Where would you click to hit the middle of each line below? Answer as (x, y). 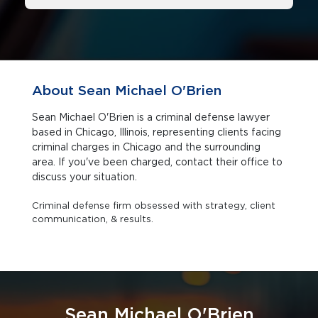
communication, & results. (93, 219)
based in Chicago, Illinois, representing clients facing (92, 132)
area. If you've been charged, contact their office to (157, 162)
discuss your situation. (84, 177)
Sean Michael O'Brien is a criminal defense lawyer (151, 117)
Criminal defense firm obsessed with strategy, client (154, 205)
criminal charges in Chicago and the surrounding (77, 147)
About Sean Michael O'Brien (127, 91)
